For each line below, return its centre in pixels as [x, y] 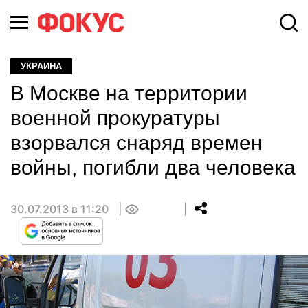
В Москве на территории [129, 93]
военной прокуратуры [115, 118]
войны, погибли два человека [153, 167]
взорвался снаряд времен [136, 143]
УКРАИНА [41, 66]
